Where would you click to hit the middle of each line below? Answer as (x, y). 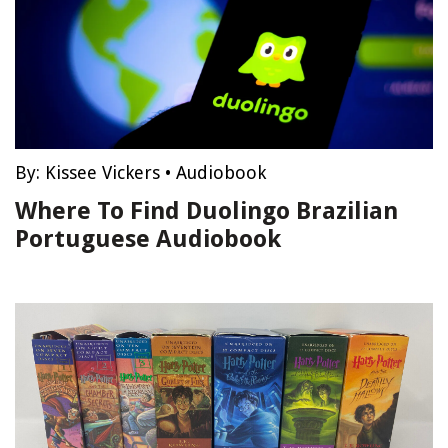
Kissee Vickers (102, 172)
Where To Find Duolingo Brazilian (206, 211)
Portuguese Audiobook (148, 239)
